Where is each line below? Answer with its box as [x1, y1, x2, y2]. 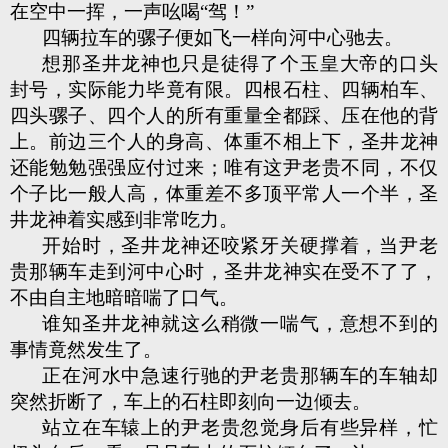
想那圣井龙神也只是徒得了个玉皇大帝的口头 [42, 53, 438, 74]
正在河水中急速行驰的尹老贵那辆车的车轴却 [42, 365, 438, 386]
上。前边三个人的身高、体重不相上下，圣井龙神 [10, 131, 438, 152]
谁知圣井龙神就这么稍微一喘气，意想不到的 [42, 313, 438, 334]
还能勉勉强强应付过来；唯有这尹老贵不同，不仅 [10, 157, 438, 178]
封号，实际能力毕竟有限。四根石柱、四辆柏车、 [10, 79, 438, 100]
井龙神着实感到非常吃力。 [10, 209, 238, 230]
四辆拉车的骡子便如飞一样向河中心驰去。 [42, 27, 403, 48]
